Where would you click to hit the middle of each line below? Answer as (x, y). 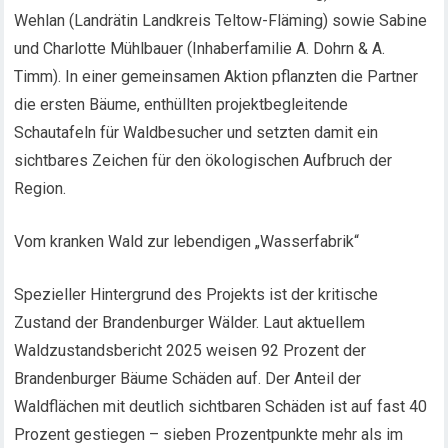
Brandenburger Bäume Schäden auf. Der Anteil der (188, 378)
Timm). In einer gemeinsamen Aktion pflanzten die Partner (216, 76)
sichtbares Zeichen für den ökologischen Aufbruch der (203, 160)
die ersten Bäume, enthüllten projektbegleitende (181, 104)
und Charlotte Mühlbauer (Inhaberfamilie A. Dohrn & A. (200, 48)
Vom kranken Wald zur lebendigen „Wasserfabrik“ (187, 241)
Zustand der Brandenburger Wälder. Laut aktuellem (190, 322)
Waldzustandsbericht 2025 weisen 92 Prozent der (190, 350)
